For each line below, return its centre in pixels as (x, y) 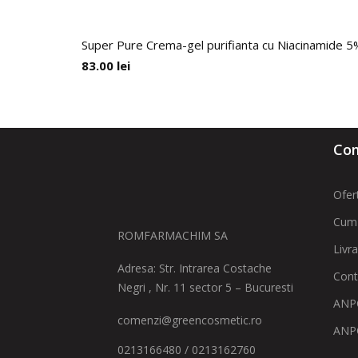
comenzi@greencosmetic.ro (190, 320)
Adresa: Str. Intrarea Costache (195, 268)
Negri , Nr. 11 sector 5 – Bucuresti (205, 287)
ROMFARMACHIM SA (173, 235)
